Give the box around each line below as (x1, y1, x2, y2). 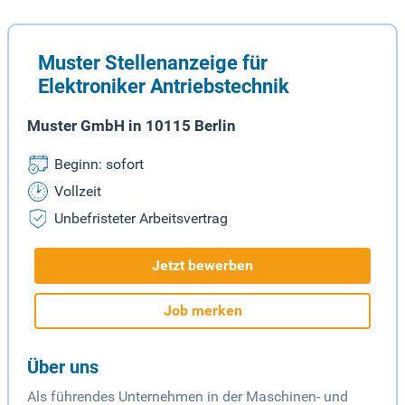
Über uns (27, 356, 99, 379)
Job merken (163, 302, 242, 320)
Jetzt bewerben (152, 257, 253, 275)
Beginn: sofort (54, 155, 144, 174)
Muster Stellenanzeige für (38, 51, 268, 75)
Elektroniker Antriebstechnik (38, 74, 289, 99)
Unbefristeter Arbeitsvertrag (54, 210, 228, 228)
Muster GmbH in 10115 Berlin (27, 117, 236, 136)
